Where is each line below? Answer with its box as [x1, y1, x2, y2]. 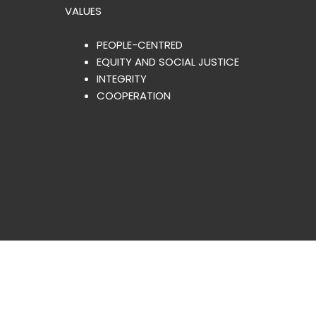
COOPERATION [97, 88, 171, 104]
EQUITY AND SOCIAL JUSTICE [97, 54, 239, 70]
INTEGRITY [97, 71, 147, 87]
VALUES [65, 4, 102, 19]
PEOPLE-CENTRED [97, 37, 183, 53]
